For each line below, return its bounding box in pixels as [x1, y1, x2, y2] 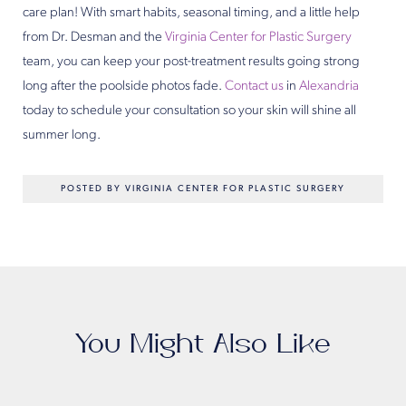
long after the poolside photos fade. [23, 80, 225, 94]
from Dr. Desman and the [23, 31, 165, 45]
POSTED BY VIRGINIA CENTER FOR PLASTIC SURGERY [61, 184, 345, 195]
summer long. [23, 129, 101, 143]
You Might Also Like [75, 331, 331, 359]
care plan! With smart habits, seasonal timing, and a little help [23, 6, 360, 21]
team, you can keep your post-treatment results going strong [23, 55, 360, 70]
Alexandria [299, 80, 359, 94]
